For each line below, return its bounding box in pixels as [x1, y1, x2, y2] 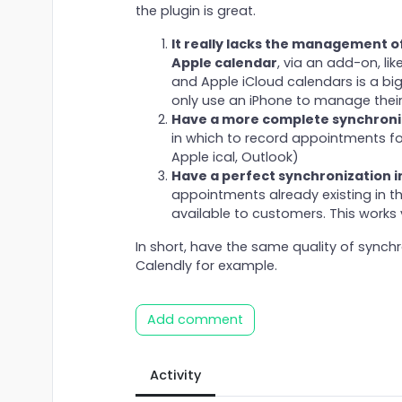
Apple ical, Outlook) [170, 148, 299, 167]
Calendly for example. [135, 257, 277, 275]
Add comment [146, 310, 243, 329]
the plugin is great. [135, 2, 256, 21]
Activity [149, 366, 201, 385]
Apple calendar [170, 54, 277, 73]
